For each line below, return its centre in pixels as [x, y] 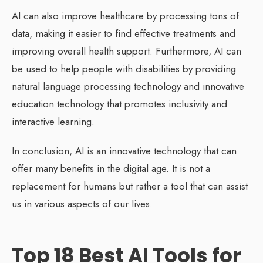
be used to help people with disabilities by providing [124, 68]
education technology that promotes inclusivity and [119, 104]
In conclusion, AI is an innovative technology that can [124, 151]
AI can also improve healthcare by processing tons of [125, 16]
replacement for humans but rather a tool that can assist [130, 186]
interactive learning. [53, 121]
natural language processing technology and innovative [128, 86]
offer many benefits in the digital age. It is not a [111, 168]
